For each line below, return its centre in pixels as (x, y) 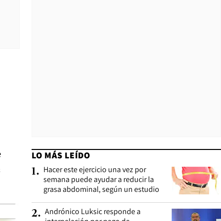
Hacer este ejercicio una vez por (95, 169)
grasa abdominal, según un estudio (101, 189)
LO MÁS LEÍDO (61, 155)
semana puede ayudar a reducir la (99, 179)
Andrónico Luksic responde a (93, 211)
